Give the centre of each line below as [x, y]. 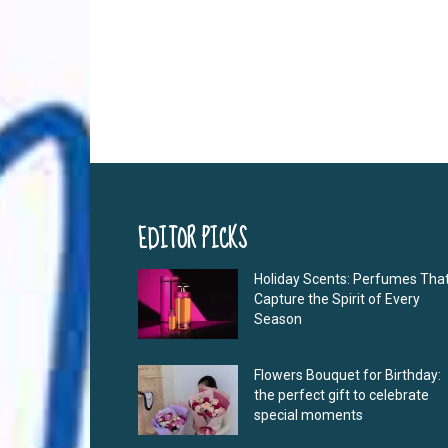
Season [278, 319]
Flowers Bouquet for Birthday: [347, 375]
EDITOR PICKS [192, 240]
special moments [308, 415]
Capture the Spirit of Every [337, 299]
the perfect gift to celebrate [341, 395]
